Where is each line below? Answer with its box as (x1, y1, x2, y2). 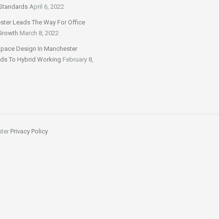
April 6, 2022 (29, 3, 64, 10)
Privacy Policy (10, 128, 48, 135)
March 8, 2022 (20, 29, 59, 37)
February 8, (63, 56, 93, 63)
